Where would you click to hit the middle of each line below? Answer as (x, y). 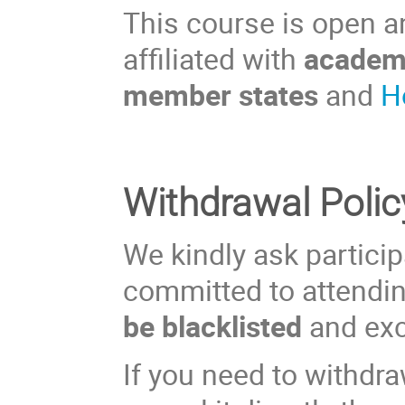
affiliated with (214, 59)
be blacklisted (217, 326)
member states (221, 95)
